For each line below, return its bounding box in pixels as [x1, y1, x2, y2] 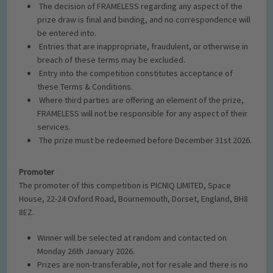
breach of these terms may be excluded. [37, 54, 186, 65]
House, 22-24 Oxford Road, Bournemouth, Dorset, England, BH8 [19, 193, 249, 204]
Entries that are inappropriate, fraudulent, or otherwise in [39, 41, 249, 52]
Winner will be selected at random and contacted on [37, 232, 227, 243]
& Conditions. [83, 81, 133, 92]
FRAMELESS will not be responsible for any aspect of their [37, 108, 248, 119]
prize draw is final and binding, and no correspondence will [37, 14, 251, 25]
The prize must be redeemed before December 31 [39, 135, 224, 146]
